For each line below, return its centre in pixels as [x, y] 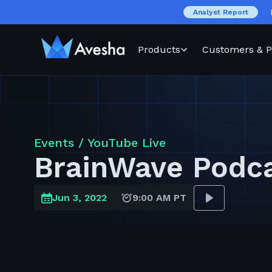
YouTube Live [127, 143]
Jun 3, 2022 [80, 198]
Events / [61, 143]
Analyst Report [220, 12]
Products [159, 49]
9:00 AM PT [159, 198]
